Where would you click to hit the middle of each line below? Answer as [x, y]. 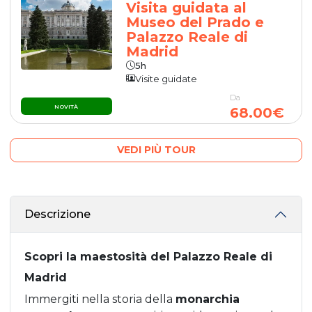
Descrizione [57, 214]
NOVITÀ [67, 106]
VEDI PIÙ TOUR [156, 149]
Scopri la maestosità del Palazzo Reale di [148, 256]
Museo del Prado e [195, 22]
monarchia [208, 299]
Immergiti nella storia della [100, 299]
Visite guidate [166, 78]
